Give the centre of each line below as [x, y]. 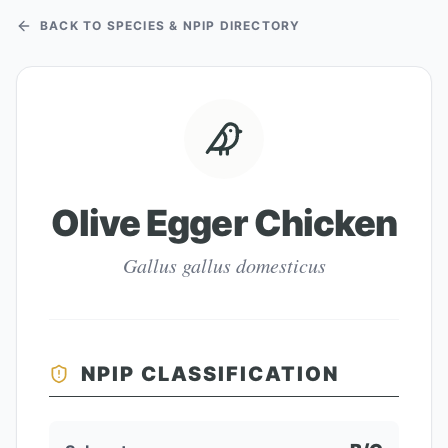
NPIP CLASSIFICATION [210, 374]
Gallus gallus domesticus [224, 265]
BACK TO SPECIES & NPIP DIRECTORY [170, 25]
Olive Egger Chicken [224, 223]
